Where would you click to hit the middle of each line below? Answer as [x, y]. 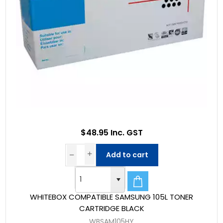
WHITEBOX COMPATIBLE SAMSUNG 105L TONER [111, 197]
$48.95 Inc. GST [111, 132]
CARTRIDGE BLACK [111, 209]
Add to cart [127, 155]
